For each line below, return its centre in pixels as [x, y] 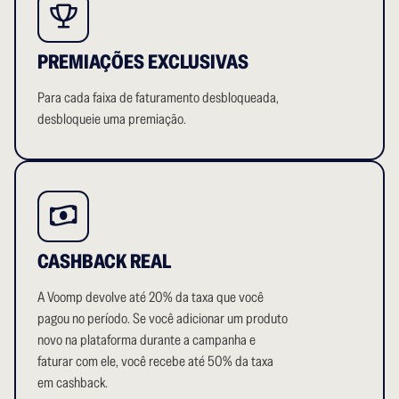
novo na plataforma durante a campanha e [147, 339]
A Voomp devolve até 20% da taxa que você [151, 297]
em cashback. [73, 382]
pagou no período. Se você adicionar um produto [163, 318]
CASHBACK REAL [104, 261]
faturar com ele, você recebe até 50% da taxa [155, 361]
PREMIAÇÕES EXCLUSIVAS [143, 61]
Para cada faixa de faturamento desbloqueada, [158, 97]
